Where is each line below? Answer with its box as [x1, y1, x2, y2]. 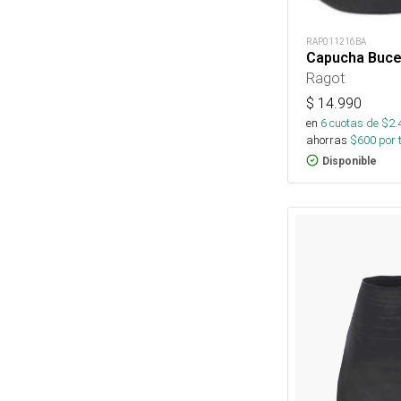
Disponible [322, 154, 377, 167]
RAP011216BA [306, 35, 366, 47]
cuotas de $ [327, 115, 388, 131]
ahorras [306, 132, 347, 148]
